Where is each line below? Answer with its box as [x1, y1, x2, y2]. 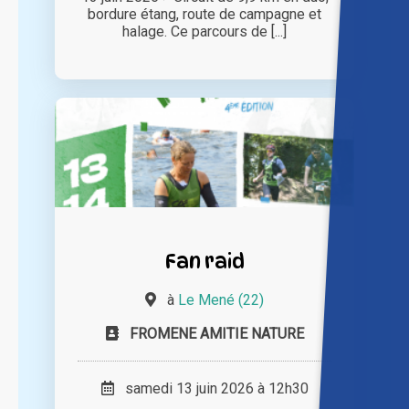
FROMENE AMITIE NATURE [129, 325, 304, 343]
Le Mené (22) [178, 291, 264, 309]
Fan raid [164, 248, 245, 274]
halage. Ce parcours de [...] [122, 23, 287, 41]
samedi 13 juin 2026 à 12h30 [113, 380, 309, 398]
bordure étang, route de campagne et [88, 5, 321, 24]
